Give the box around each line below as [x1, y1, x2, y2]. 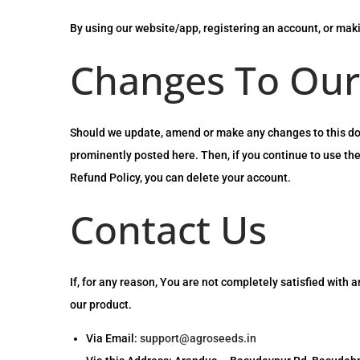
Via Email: [86, 332, 140, 345]
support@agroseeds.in [140, 332, 256, 345]
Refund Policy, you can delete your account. [70, 171, 291, 184]
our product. [70, 298, 132, 311]
